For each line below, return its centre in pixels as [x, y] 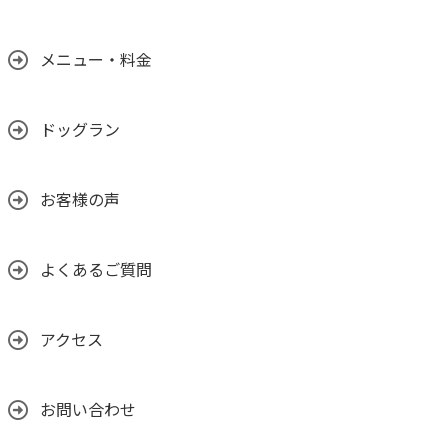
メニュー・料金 [96, 61]
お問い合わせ [88, 411]
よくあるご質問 [96, 271]
